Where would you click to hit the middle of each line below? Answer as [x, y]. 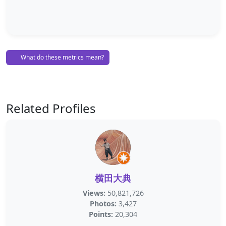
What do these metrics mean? [62, 57]
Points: [101, 214]
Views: [94, 193]
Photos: [103, 204]
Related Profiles [51, 108]
